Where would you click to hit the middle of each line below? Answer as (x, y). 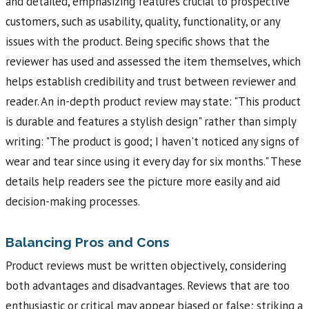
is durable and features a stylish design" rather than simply (151, 122)
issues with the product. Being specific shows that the (138, 42)
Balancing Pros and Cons (88, 242)
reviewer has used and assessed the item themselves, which (153, 62)
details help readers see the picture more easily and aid (143, 182)
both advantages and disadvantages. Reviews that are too (148, 285)
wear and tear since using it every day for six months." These (153, 162)
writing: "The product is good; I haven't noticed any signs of (152, 142)
